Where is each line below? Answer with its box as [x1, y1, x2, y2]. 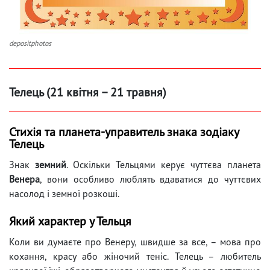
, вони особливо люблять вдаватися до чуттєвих [40, 172, 261, 185]
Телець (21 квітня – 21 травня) [9, 84, 166, 100]
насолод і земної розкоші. [9, 187, 119, 199]
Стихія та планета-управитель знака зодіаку [9, 124, 239, 140]
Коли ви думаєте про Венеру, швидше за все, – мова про [9, 235, 261, 248]
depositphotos [9, 38, 51, 48]
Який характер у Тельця [9, 213, 131, 229]
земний [30, 158, 66, 171]
